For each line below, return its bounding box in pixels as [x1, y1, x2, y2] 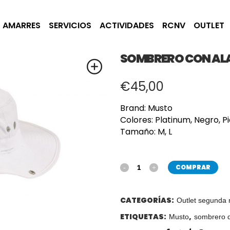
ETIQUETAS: [120, 212, 167, 222]
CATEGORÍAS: [120, 195, 175, 205]
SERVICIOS [49, 20, 91, 31]
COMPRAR [176, 163, 210, 171]
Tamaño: [120, 126, 158, 138]
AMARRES [3, 20, 41, 31]
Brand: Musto [120, 102, 172, 114]
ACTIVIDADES [100, 20, 154, 31]
